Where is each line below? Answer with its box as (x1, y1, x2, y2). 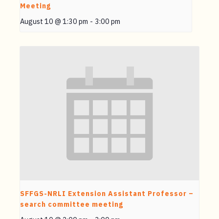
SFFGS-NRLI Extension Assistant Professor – (20, 189, 194, 198)
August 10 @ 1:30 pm (20, 16, 88, 26)
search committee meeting (20, 200, 123, 209)
